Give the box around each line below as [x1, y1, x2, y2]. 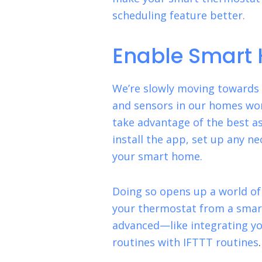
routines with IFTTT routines [112, 235, 258, 250]
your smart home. [112, 149, 202, 163]
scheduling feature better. [112, 8, 245, 22]
